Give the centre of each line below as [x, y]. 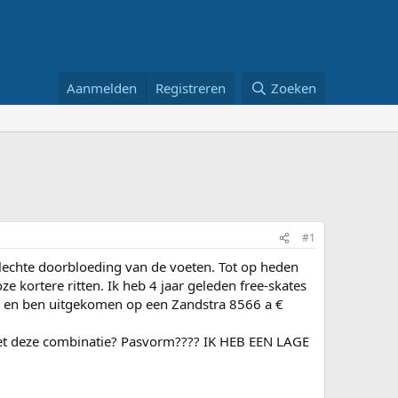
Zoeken [294, 88]
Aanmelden [102, 88]
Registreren [191, 88]
